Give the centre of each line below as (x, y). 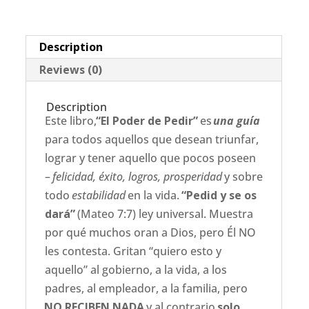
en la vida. (155, 195)
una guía (237, 121)
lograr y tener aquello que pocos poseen (150, 158)
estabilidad (100, 195)
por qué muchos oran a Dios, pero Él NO (150, 232)
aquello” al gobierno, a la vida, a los (136, 270)
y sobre (242, 177)
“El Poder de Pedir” (147, 121)
